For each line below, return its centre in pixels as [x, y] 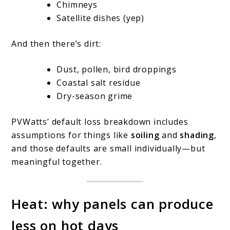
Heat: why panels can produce [112, 204]
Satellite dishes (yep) [101, 18]
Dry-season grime [95, 96]
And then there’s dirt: [56, 43]
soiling [145, 135]
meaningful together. [57, 161]
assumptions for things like [71, 135]
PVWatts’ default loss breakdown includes [100, 121]
